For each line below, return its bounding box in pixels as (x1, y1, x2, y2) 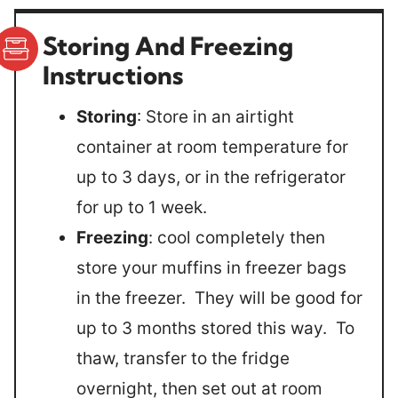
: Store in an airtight (137, 106, 294, 127)
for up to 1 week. (76, 196, 207, 218)
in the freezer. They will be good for (76, 287, 362, 308)
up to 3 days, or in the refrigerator (76, 166, 346, 187)
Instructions (43, 59, 183, 91)
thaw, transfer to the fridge (76, 347, 290, 369)
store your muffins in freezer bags (76, 257, 346, 278)
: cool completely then (148, 227, 325, 248)
